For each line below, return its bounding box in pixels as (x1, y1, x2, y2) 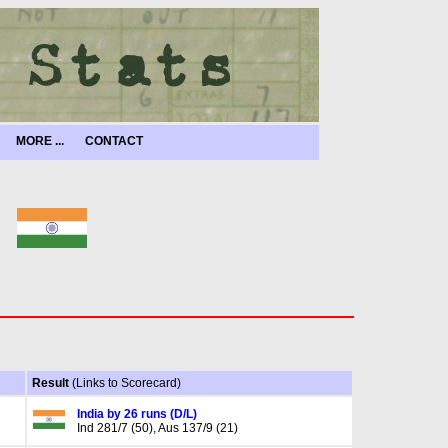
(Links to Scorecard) (71, 376, 181, 390)
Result (31, 376, 72, 390)
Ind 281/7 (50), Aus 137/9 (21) (76, 421, 238, 435)
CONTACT (85, 134, 143, 148)
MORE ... (16, 134, 64, 148)
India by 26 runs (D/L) (76, 407, 197, 421)
